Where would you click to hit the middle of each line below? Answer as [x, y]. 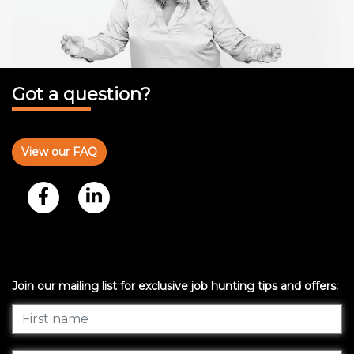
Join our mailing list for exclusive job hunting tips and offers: [175, 286]
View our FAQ [59, 151]
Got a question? [81, 94]
